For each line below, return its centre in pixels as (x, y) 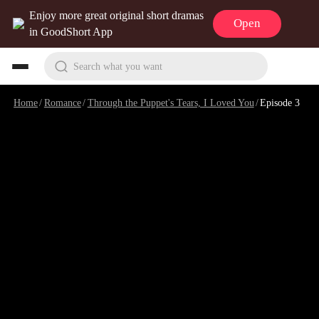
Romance (62, 102)
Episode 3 (280, 102)
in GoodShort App (71, 32)
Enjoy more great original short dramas (117, 16)
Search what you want (117, 66)
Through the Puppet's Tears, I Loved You (171, 102)
